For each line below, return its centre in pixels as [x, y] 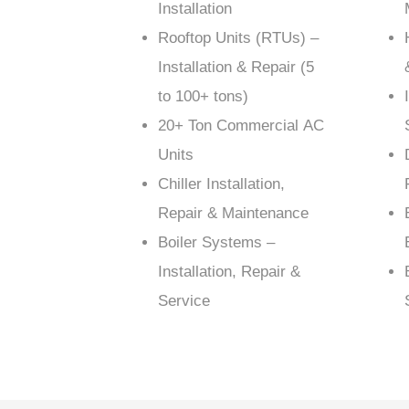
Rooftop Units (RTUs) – [238, 38]
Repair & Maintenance [233, 214]
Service [184, 301]
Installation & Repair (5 [236, 68]
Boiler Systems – [216, 243]
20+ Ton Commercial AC [241, 126]
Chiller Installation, [221, 184]
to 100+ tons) [203, 97]
